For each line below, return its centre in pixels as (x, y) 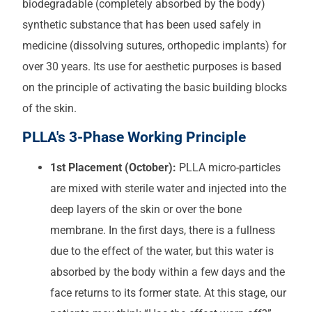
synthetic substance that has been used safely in (142, 24)
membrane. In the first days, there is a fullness (163, 231)
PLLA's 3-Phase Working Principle (134, 138)
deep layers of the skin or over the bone (146, 210)
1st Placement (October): (113, 168)
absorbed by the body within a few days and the (167, 272)
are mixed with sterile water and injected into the (168, 189)
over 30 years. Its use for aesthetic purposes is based (152, 66)
